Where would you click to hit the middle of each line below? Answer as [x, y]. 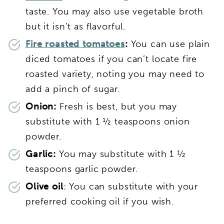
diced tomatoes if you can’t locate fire [111, 59]
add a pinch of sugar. [73, 89]
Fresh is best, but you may [118, 106]
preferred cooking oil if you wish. [100, 201]
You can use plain [170, 44]
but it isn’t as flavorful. [76, 26]
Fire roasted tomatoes [75, 44]
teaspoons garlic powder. [82, 169]
